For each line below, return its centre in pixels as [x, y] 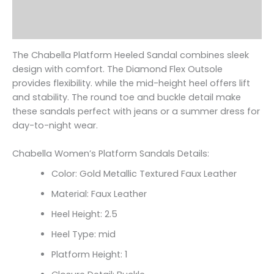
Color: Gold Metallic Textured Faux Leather [144, 174]
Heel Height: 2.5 [84, 214]
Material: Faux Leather [99, 194]
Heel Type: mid [83, 235]
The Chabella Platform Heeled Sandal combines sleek [131, 55]
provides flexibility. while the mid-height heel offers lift [131, 83]
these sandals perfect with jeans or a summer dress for [136, 111]
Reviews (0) [39, 28]
